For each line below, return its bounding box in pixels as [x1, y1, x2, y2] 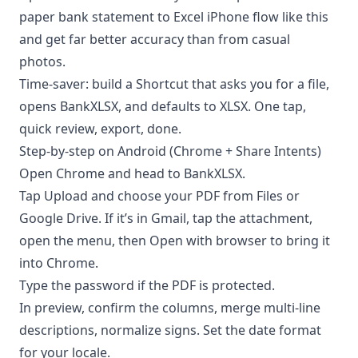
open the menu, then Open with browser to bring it [19, 231, 330, 249]
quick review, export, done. [19, 119, 181, 137]
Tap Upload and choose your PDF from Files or [19, 186, 300, 205]
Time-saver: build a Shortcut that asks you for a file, [19, 74, 329, 93]
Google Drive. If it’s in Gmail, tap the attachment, [19, 209, 312, 227]
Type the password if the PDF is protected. [19, 276, 275, 294]
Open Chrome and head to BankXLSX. [19, 164, 245, 182]
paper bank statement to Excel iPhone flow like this [19, 7, 328, 26]
